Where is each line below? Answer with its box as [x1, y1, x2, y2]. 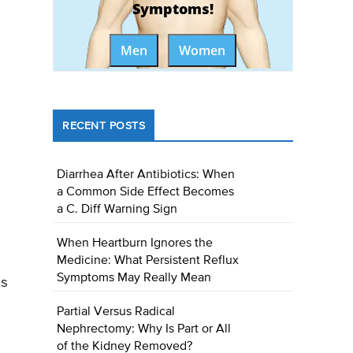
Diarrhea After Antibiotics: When [57, 169, 236, 182]
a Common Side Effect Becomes [57, 186, 235, 199]
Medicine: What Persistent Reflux [57, 255, 240, 268]
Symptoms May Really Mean [57, 272, 212, 285]
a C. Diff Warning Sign [57, 203, 178, 217]
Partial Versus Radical [57, 306, 176, 319]
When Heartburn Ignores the [57, 237, 214, 251]
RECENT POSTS [62, 121, 146, 132]
